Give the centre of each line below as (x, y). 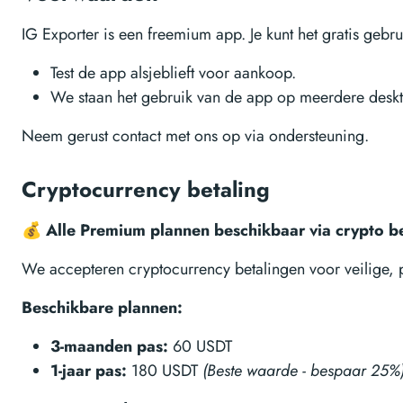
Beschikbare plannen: (102, 308)
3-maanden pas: (109, 346)
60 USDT (200, 346)
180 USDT (165, 371)
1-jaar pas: (89, 371)
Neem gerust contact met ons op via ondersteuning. (195, 136)
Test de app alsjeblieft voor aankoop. (173, 73)
